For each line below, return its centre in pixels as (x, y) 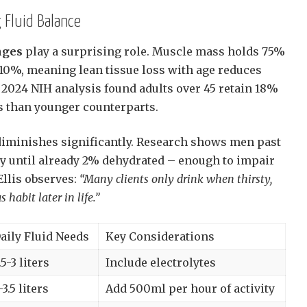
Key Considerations (160, 237)
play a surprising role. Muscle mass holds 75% (154, 52)
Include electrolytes (161, 263)
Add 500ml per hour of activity (190, 289)
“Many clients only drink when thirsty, (176, 179)
